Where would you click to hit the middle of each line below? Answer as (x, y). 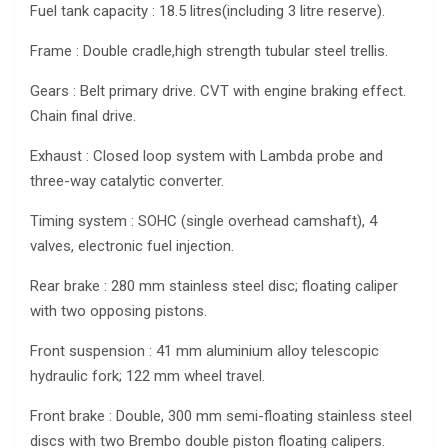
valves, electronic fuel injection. (132, 246)
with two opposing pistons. (118, 311)
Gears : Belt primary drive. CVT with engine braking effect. (218, 91)
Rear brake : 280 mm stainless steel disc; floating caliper (214, 286)
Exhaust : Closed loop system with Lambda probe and (206, 156)
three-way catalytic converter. (127, 181)
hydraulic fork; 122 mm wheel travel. (147, 376)
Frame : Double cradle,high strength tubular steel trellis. (209, 51)
